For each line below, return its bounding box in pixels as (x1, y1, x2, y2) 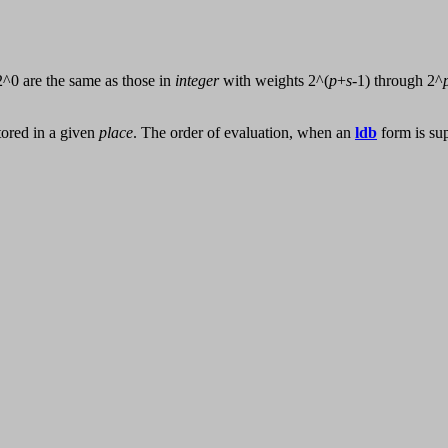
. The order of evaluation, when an (133, 124, 355, 142)
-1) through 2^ (352, 72, 443, 90)
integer (175, 72, 219, 90)
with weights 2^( (219, 72, 329, 90)
